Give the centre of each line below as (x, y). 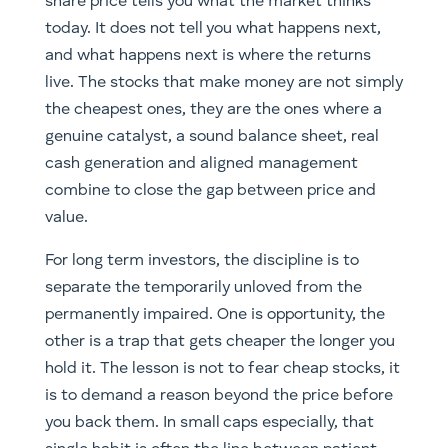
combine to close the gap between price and (210, 190)
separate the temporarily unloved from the (203, 287)
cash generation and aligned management (201, 163)
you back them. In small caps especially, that (209, 422)
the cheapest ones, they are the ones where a (213, 109)
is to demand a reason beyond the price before (218, 395)
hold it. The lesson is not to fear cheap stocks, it (222, 368)
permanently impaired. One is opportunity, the (214, 314)
